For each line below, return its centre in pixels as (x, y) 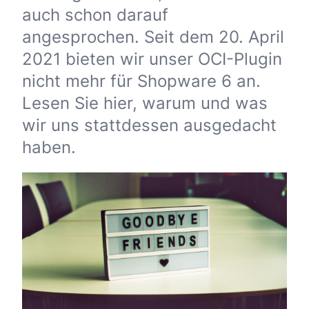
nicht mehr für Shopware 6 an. (141, 81)
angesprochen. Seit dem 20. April (153, 37)
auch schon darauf (95, 15)
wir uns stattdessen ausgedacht (149, 126)
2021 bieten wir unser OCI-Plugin (152, 59)
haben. (49, 148)
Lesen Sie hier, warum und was (145, 103)
